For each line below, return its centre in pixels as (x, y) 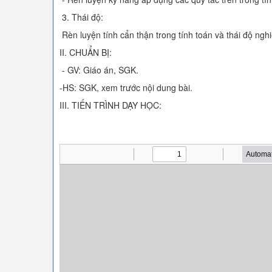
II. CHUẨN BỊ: (86, 52)
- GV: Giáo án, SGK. (99, 70)
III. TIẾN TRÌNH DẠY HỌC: (110, 105)
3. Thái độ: (81, 17)
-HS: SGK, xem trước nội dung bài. (126, 87)
